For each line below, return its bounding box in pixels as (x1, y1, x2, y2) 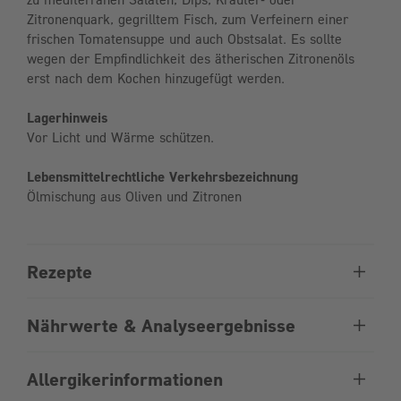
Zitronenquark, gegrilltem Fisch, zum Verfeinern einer (27, 11, 348, 28)
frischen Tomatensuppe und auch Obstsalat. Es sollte (27, 30, 342, 47)
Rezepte (27, 260, 92, 283)
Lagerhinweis (27, 109, 107, 126)
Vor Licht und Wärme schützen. (27, 129, 214, 146)
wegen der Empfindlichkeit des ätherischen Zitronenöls (27, 50, 354, 67)
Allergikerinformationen (27, 368, 223, 390)
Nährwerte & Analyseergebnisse (27, 314, 295, 337)
